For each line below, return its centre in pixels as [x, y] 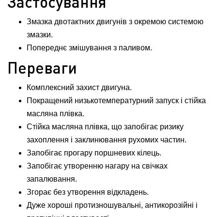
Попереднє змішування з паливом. [89, 48]
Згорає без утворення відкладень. [88, 192]
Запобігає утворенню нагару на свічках [97, 166]
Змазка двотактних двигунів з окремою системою [115, 22]
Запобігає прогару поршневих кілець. [94, 153]
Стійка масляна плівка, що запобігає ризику [105, 127]
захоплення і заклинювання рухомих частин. [107, 140]
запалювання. [52, 179]
